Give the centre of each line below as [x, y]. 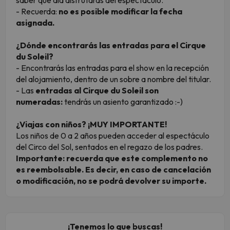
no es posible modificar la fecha [120, 12]
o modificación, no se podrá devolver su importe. [111, 181]
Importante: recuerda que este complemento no [112, 158]
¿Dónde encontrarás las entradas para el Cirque [111, 45]
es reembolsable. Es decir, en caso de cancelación [113, 170]
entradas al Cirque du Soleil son [97, 91]
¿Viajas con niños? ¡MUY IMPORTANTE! [91, 124]
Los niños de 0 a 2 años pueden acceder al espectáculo [113, 136]
